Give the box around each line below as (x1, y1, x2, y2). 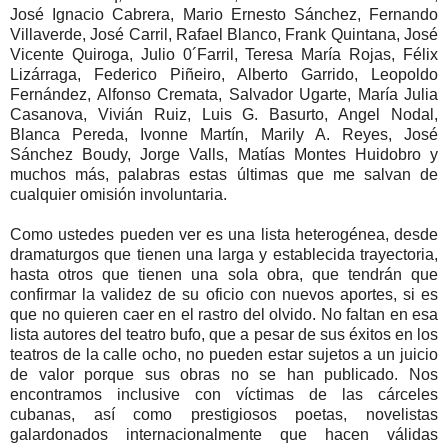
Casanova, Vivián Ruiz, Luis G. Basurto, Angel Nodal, (10, 105, 438, 123)
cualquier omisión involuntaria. (10, 185, 227, 203)
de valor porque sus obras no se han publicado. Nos (10, 365, 438, 383)
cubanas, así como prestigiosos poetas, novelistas (10, 405, 438, 423)
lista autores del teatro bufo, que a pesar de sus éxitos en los (10, 325, 438, 343)
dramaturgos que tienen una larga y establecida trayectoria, (10, 245, 438, 263)
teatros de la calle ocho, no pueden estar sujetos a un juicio (10, 345, 438, 363)
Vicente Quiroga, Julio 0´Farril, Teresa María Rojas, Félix (10, 45, 438, 63)
